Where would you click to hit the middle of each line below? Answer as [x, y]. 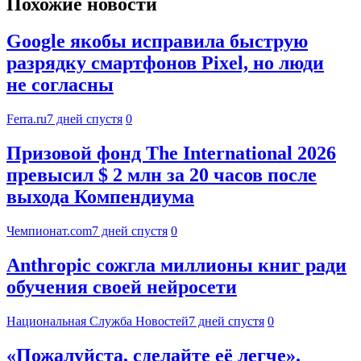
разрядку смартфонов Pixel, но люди [165, 63]
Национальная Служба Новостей [98, 321]
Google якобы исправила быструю [157, 41]
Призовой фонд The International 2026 [171, 154]
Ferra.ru [27, 119]
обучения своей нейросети [122, 287]
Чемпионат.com [49, 231]
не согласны [60, 85]
